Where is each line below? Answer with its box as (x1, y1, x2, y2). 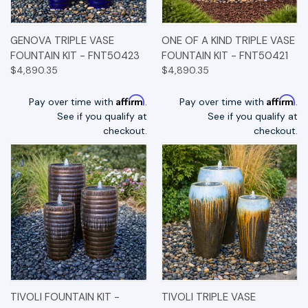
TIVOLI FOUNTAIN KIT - (10, 290, 120, 305)
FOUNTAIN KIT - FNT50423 (10, 48, 140, 63)
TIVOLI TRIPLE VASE (161, 290, 256, 305)
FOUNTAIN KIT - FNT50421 (161, 48, 288, 63)
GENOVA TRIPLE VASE (10, 33, 114, 47)
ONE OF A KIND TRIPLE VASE (161, 33, 295, 47)
